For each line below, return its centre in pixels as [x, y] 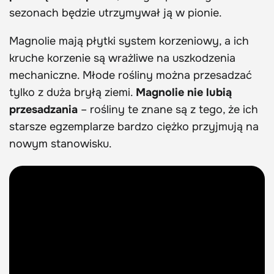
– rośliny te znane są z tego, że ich [168, 109]
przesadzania [43, 109]
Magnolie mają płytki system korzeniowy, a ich [129, 41]
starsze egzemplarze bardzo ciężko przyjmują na [134, 126]
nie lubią [209, 92]
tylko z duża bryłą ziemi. [72, 92]
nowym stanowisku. [61, 143]
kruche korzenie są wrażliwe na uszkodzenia [122, 58]
